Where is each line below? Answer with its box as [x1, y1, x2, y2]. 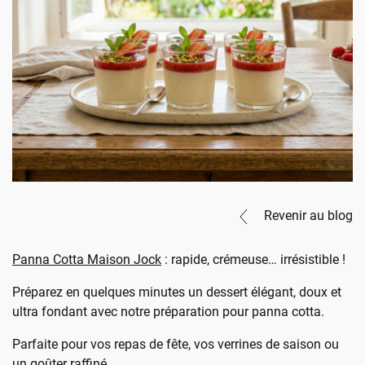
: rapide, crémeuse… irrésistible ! [161, 252, 345, 267]
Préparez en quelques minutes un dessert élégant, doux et [12, 284, 341, 300]
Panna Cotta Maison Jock [12, 252, 161, 267]
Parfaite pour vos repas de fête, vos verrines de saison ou [12, 336, 339, 352]
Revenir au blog [264, 208, 353, 223]
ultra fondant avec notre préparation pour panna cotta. [12, 304, 324, 319]
